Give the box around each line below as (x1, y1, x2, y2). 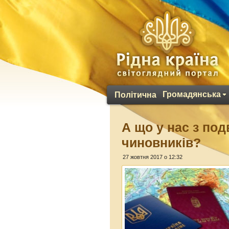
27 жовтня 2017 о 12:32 (123, 154, 183, 160)
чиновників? (122, 135, 201, 150)
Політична (114, 90, 156, 99)
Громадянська (163, 90, 221, 99)
